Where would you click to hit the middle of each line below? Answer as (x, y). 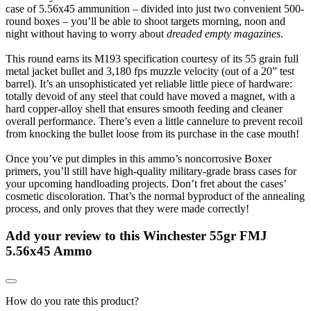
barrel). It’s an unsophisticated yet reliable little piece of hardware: (149, 83)
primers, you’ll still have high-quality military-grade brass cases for (151, 171)
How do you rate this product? (72, 301)
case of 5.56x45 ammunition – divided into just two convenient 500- (155, 8)
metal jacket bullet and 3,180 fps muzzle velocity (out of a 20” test (150, 71)
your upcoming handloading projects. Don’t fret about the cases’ (146, 183)
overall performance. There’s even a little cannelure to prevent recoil (154, 121)
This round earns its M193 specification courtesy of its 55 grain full (152, 58)
